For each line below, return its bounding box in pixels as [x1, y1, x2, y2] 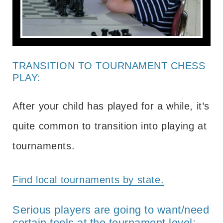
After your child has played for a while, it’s [12, 100, 210, 111]
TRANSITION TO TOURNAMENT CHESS [12, 60, 205, 71]
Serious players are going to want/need [12, 203, 209, 216]
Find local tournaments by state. [12, 174, 164, 185]
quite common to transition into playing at [12, 120, 207, 131]
